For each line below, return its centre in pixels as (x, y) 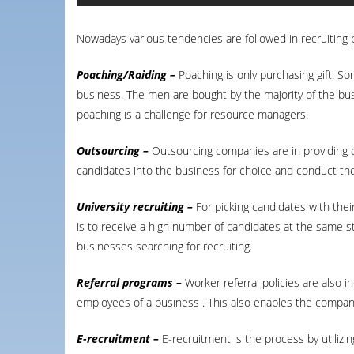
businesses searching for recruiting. (164, 246)
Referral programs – (131, 282)
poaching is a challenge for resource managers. (192, 114)
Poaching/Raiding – (126, 75)
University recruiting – (136, 207)
